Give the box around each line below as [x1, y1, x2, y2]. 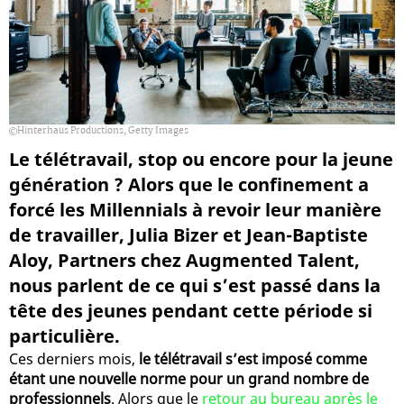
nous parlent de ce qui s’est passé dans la [9, 272, 381, 298]
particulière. [9, 323, 120, 348]
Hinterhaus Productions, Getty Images [17, 123, 188, 139]
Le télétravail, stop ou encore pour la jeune [9, 146, 393, 171]
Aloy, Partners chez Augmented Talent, [9, 247, 360, 272]
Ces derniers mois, [9, 348, 139, 369]
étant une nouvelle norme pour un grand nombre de [9, 368, 369, 389]
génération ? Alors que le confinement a [9, 171, 369, 197]
